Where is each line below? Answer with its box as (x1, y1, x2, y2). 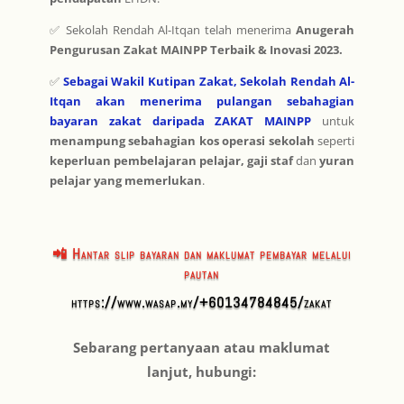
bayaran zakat (49, 113, 142, 130)
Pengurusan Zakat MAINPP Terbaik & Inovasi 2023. (49, 41, 343, 59)
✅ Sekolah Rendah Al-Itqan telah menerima (49, 22, 297, 39)
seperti (314, 133, 355, 150)
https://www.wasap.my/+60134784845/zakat (71, 293, 333, 313)
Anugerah (296, 22, 355, 39)
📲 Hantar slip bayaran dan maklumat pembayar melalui (52, 244, 352, 264)
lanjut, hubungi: (147, 363, 257, 381)
